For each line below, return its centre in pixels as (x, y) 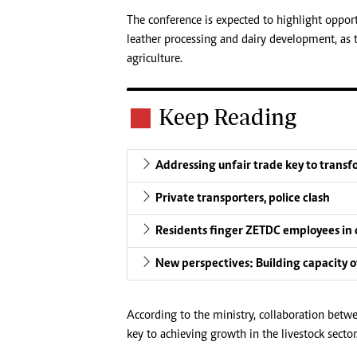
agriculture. (155, 59)
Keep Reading (228, 117)
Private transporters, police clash (243, 199)
